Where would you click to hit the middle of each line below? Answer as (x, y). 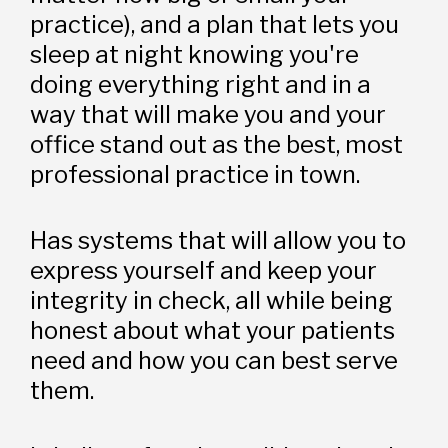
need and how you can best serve (214, 360)
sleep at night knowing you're (195, 54)
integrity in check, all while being (212, 300)
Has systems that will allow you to (218, 240)
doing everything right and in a (201, 84)
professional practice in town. (198, 174)
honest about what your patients (213, 330)
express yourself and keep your (204, 270)
